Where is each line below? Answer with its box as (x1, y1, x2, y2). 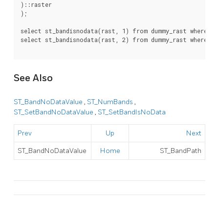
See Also (14, 72, 53, 84)
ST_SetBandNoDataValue (14, 108, 95, 117)
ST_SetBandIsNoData (98, 108, 166, 117)
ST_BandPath (159, 147, 201, 155)
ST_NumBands (87, 98, 134, 107)
